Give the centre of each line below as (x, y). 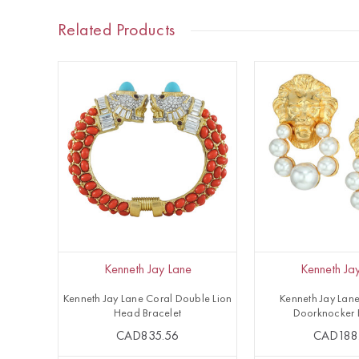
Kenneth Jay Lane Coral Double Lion (147, 299)
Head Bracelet (147, 314)
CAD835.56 (147, 337)
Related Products (116, 31)
